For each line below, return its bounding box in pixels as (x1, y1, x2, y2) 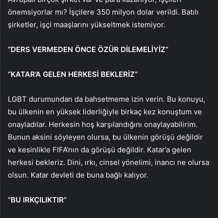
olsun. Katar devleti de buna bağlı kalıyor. (8, 170, 148, 180)
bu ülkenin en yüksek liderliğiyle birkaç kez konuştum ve (8, 107, 202, 117)
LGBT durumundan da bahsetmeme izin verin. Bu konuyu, (8, 94, 205, 104)
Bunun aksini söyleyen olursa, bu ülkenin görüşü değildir (8, 132, 203, 142)
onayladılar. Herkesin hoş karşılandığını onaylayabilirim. (8, 120, 198, 129)
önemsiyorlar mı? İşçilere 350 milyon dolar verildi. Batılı (8, 7, 199, 17)
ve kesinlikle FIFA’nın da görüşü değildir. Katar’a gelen (8, 145, 191, 155)
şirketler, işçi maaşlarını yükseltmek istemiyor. (8, 20, 165, 30)
